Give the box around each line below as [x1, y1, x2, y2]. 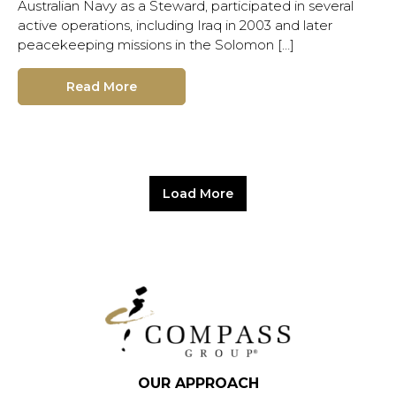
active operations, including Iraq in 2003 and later [18, 16, 332, 34]
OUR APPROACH [137, 374, 259, 392]
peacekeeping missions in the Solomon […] [18, 35, 294, 53]
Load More [163, 185, 233, 202]
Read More [66, 78, 137, 95]
